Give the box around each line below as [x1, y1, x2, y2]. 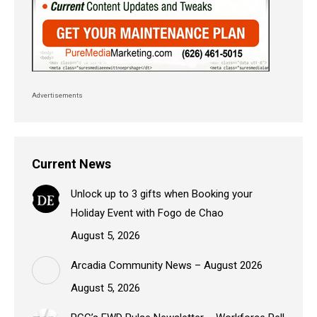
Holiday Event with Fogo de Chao [71, 206, 224, 219]
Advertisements [32, 91, 84, 99]
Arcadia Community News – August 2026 [71, 258, 263, 272]
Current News [32, 156, 111, 171]
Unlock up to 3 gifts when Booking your [71, 187, 253, 200]
